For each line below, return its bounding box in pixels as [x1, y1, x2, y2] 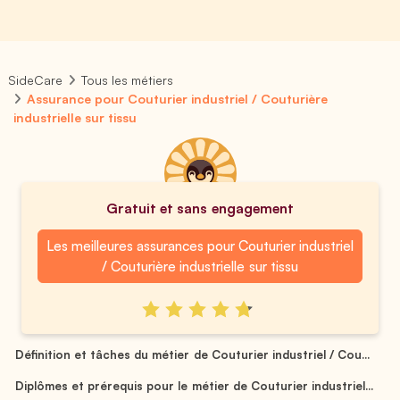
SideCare [8, 72, 62, 87]
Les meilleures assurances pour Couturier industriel [46, 237, 354, 254]
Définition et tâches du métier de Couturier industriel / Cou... [15, 346, 370, 362]
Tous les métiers [81, 72, 174, 87]
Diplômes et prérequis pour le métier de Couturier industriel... [15, 378, 373, 393]
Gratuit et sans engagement [106, 199, 294, 217]
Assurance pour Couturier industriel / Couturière [27, 91, 329, 106]
